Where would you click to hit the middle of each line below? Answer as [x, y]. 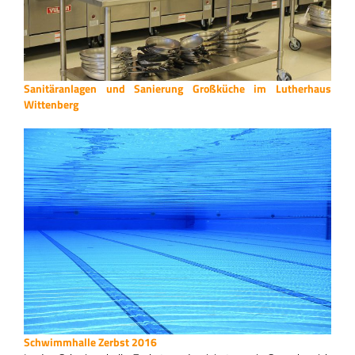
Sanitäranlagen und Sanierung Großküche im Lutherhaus [177, 89]
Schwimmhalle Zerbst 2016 [90, 342]
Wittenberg [51, 105]
